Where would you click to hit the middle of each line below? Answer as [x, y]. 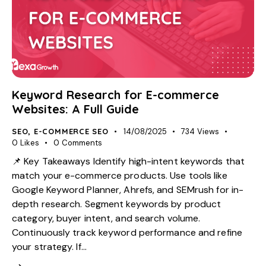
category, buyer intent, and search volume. [106, 218]
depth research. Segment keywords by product [117, 204]
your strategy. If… [49, 246]
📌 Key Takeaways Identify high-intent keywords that [129, 161]
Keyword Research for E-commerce [115, 95]
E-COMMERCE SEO [71, 132]
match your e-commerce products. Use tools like [120, 175]
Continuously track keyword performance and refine [127, 232]
